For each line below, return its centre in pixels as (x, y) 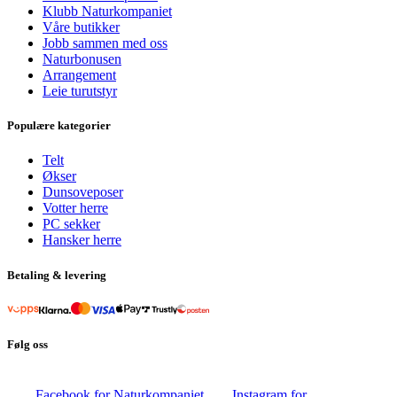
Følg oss (27, 344)
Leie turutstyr (80, 91)
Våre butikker (81, 27)
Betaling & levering (57, 275)
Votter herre (75, 208)
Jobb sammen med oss (105, 43)
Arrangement (79, 75)
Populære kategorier (59, 126)
